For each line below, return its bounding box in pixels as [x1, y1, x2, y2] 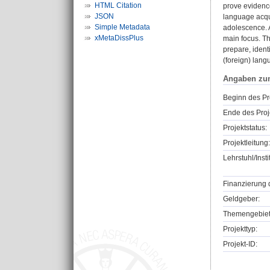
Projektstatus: [223, 124, 267, 133]
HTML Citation [95, 1, 142, 10]
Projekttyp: [223, 225, 257, 234]
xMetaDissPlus [95, 34, 143, 42]
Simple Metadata [95, 23, 150, 31]
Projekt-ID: [223, 240, 257, 249]
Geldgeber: [223, 195, 260, 204]
